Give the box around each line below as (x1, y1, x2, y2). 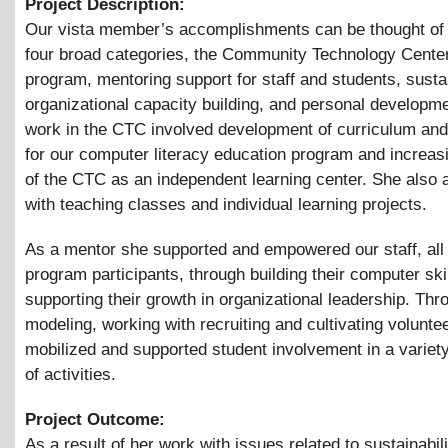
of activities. (25, 364, 116, 384)
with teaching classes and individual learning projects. (25, 194, 427, 214)
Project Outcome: (25, 409, 170, 429)
